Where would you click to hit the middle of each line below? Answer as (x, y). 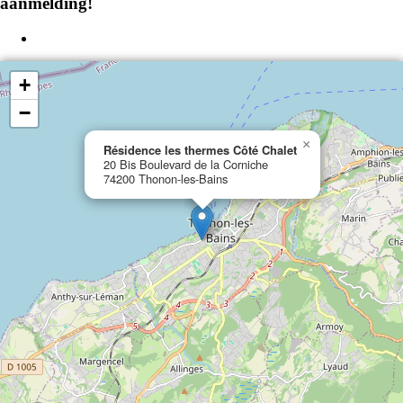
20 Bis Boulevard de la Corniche (186, 165)
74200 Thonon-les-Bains (166, 179)
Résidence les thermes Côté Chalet (200, 150)
